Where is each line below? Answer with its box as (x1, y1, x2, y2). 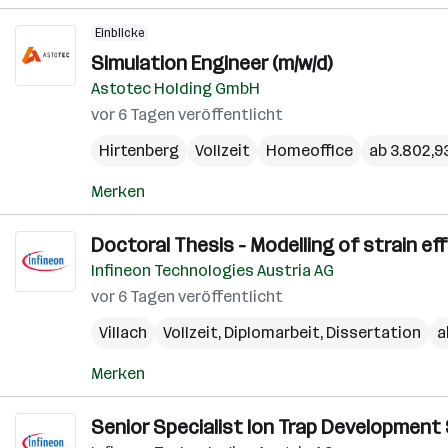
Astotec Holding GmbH (91, 79, 260, 98)
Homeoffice (266, 141, 353, 160)
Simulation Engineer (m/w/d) (91, 51, 332, 75)
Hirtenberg (99, 141, 179, 160)
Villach (99, 323, 147, 342)
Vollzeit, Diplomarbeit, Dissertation (163, 323, 421, 342)
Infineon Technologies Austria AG (91, 261, 334, 280)
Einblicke (95, 26, 144, 40)
